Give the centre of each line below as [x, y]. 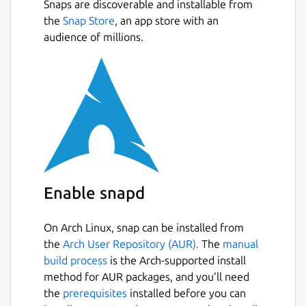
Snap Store [89, 21]
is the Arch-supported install [177, 261]
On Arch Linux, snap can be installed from [144, 228]
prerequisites [95, 293]
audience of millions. [94, 37]
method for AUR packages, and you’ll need [147, 277]
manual [240, 244]
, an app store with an [167, 21]
